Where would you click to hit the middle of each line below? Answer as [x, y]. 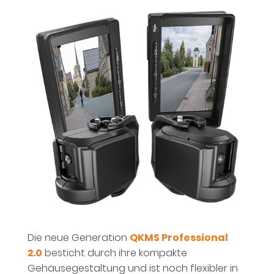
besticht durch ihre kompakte [115, 253]
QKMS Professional [179, 238]
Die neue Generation [79, 238]
